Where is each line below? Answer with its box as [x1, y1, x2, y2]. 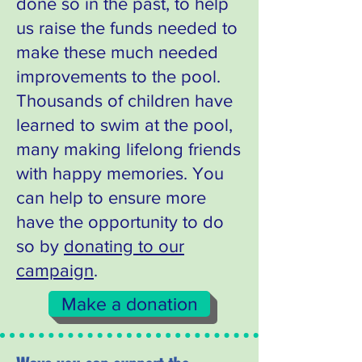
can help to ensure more [16, 188, 206, 207]
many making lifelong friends [16, 140, 241, 158]
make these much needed [16, 43, 218, 61]
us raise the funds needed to [16, 19, 238, 37]
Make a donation [61, 294, 198, 314]
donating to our [64, 237, 184, 255]
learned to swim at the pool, [16, 116, 233, 134]
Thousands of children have [16, 91, 233, 110]
